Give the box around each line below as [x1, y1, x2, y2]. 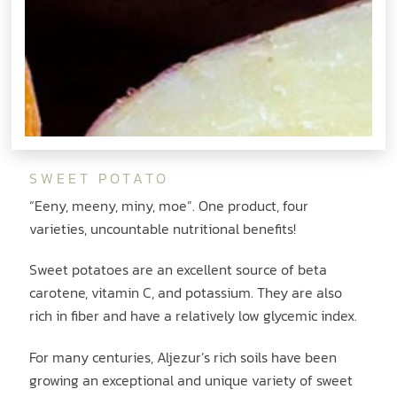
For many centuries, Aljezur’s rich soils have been [29, 346, 338, 369]
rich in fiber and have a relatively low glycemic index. [29, 305, 358, 327]
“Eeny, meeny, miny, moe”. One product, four [29, 194, 309, 216]
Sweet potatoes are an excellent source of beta [29, 259, 328, 281]
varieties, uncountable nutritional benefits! [29, 217, 297, 239]
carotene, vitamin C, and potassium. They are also [29, 282, 343, 304]
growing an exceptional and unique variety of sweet [29, 370, 354, 392]
